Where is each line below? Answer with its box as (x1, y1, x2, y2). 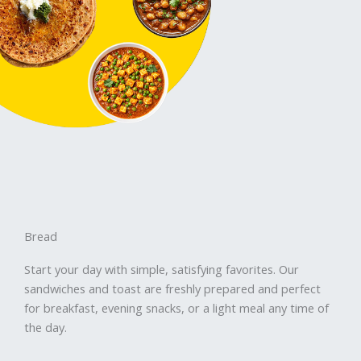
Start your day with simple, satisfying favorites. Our (24, 260, 299, 277)
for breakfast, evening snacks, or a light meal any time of (24, 299, 329, 316)
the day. (24, 318, 67, 335)
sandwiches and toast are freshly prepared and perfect (24, 280, 321, 297)
